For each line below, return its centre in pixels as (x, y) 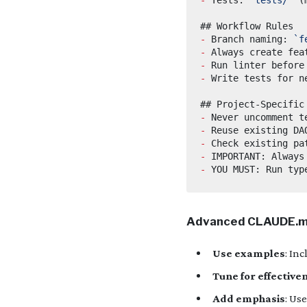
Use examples (248, 253)
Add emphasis (248, 298)
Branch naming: (249, 39)
